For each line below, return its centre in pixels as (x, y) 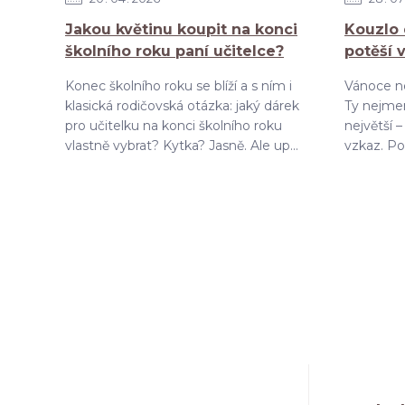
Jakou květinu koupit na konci (181, 29)
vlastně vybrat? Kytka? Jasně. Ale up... (182, 146)
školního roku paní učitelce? (174, 51)
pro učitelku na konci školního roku (174, 126)
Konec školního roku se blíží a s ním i (179, 86)
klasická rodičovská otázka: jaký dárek (182, 106)
